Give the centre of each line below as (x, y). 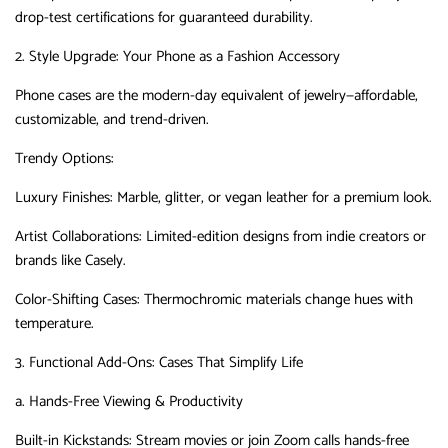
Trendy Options (63, 158)
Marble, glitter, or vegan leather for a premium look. (272, 197)
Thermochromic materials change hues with (276, 299)
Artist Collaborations (77, 236)
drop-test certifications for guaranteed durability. (164, 17)
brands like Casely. (70, 260)
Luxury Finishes (62, 197)
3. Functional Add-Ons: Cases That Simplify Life (159, 362)
